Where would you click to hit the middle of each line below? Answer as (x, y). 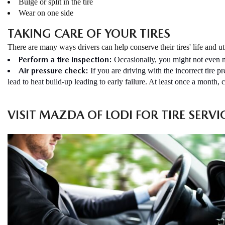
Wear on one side (46, 13)
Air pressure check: (54, 71)
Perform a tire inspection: (65, 60)
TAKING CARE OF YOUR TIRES (89, 33)
